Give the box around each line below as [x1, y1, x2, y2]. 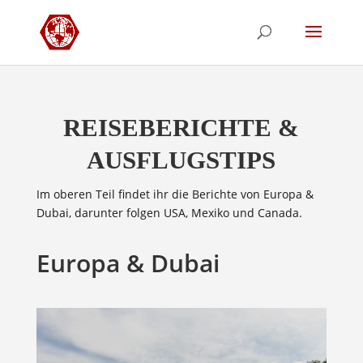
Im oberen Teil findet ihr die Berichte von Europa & [36, 186, 314, 202]
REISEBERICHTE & [63, 113, 300, 142]
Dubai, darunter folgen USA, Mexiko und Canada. [36, 205, 302, 220]
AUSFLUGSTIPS [87, 146, 276, 174]
